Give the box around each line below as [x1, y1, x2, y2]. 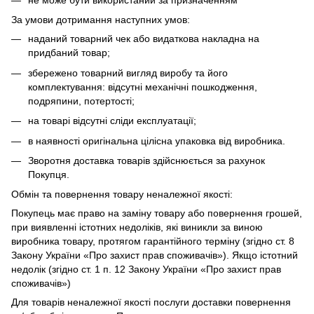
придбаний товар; [28, 47, 110, 59]
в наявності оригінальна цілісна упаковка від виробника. [28, 135, 285, 146]
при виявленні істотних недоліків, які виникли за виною [11, 221, 263, 233]
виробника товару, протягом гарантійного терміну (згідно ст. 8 [11, 235, 294, 247]
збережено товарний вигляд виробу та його [28, 67, 228, 78]
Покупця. [28, 169, 69, 181]
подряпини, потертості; [28, 95, 135, 107]
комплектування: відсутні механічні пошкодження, [28, 81, 257, 93]
